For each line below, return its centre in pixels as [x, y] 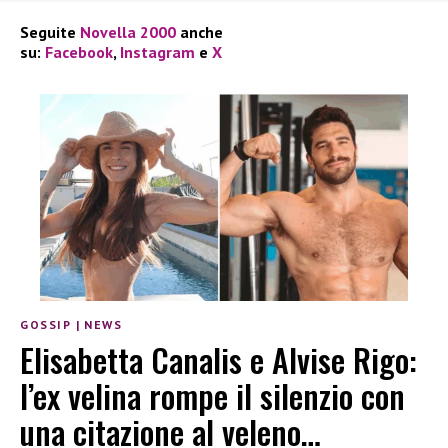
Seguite [50, 32]
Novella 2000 [128, 32]
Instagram [157, 52]
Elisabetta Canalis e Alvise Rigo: [218, 359]
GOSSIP [46, 325]
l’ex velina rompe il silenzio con [212, 395]
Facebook [79, 52]
